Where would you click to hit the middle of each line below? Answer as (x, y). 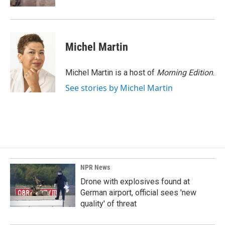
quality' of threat (108, 204)
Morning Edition (185, 73)
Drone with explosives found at (135, 182)
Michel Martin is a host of (111, 73)
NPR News (95, 167)
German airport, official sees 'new (138, 193)
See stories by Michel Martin (119, 88)
